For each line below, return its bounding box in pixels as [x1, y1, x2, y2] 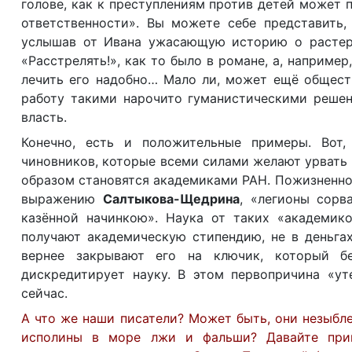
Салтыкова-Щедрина [102, 191, 240, 207]
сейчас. [21, 285, 68, 301]
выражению [21, 191, 103, 207]
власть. [21, 109, 67, 125]
